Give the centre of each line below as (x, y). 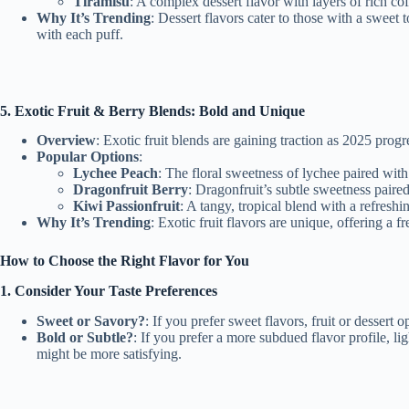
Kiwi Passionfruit (126, 206)
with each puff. (80, 34)
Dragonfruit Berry (131, 190)
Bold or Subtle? (85, 338)
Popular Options (88, 157)
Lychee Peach (115, 173)
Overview (66, 141)
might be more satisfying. (109, 354)
